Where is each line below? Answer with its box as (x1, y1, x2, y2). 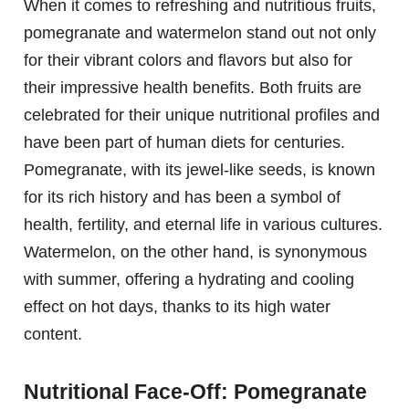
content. (24, 325, 82, 344)
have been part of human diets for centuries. (24, 133, 345, 152)
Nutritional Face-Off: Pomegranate (24, 379, 367, 404)
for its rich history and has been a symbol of (24, 188, 341, 207)
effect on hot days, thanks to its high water (24, 298, 330, 317)
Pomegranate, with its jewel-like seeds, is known (24, 161, 375, 180)
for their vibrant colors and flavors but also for (24, 51, 352, 70)
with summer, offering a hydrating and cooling (24, 270, 354, 289)
